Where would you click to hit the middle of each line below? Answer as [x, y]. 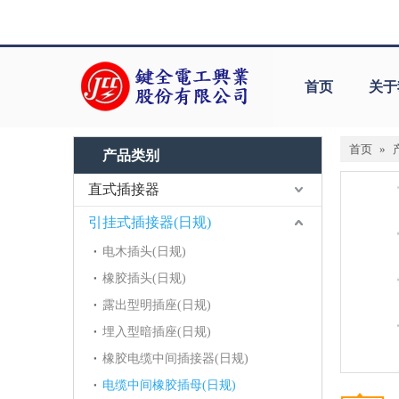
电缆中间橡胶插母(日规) [169, 386]
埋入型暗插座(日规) [157, 332]
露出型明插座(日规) [157, 305]
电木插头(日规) [144, 252]
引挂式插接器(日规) [150, 223]
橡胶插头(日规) [144, 279]
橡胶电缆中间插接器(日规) [175, 359]
